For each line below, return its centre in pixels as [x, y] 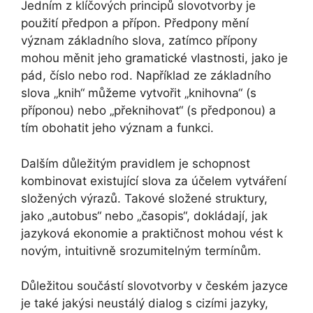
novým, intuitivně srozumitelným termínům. [141, 250]
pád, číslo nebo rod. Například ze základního [146, 76]
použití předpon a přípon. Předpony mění [135, 23]
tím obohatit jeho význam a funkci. [117, 128]
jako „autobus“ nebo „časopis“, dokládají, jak [144, 216]
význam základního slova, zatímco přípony [139, 41]
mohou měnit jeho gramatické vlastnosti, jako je [154, 58]
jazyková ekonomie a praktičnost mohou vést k [152, 233]
